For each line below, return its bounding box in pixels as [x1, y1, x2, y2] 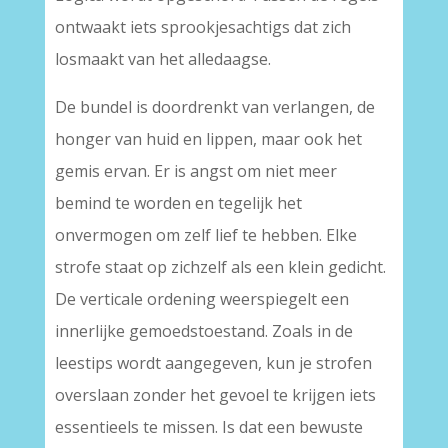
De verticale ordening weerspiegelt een [54, 288, 349, 310]
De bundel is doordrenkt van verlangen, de [54, 96, 375, 118]
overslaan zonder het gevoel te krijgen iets [54, 384, 376, 406]
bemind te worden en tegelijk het [54, 192, 302, 214]
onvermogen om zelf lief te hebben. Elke [54, 224, 357, 246]
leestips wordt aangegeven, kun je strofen [54, 352, 372, 374]
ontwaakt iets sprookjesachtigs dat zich [54, 16, 351, 38]
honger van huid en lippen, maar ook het [54, 128, 362, 150]
